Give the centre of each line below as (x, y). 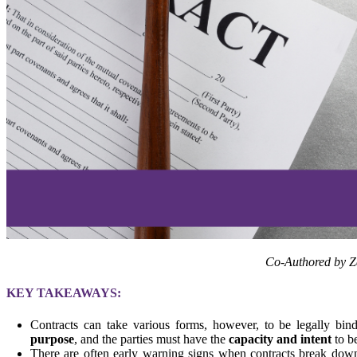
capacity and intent (280, 339)
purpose (52, 339)
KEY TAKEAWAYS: (64, 293)
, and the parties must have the (151, 339)
